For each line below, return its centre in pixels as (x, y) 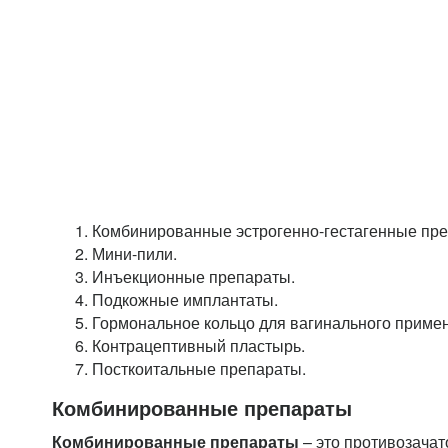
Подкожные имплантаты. (185, 299)
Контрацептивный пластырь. (198, 345)
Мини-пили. (134, 253)
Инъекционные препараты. (193, 276)
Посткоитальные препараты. (199, 368)
